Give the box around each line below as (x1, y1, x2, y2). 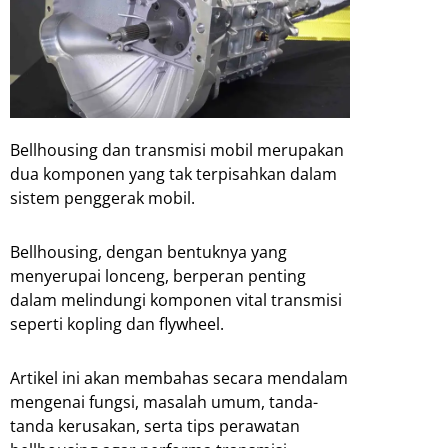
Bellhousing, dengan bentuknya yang (10, 240, 287, 263)
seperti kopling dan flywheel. (10, 312, 224, 335)
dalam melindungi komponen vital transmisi (10, 288, 342, 311)
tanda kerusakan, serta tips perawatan (10, 414, 300, 437)
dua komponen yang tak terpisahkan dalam (10, 162, 337, 185)
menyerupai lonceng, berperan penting (10, 264, 306, 287)
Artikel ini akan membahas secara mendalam (10, 366, 348, 389)
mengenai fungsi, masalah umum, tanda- (10, 390, 318, 413)
